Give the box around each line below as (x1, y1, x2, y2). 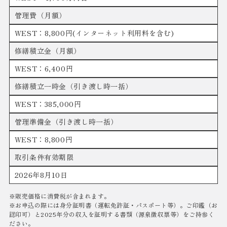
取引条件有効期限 (14, 152, 74, 163)
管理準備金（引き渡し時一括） (14, 117, 118, 127)
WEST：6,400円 (14, 63, 73, 74)
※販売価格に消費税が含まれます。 (9, 192, 110, 201)
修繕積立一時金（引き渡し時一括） (14, 81, 133, 92)
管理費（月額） (14, 10, 66, 21)
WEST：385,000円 (14, 99, 82, 109)
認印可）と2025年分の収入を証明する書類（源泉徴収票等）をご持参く (9, 210, 215, 219)
